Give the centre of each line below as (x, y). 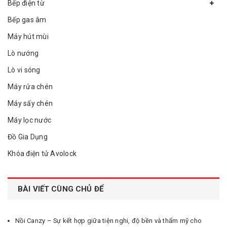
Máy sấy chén (30, 103)
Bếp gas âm (27, 20)
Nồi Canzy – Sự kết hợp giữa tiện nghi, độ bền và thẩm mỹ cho (108, 220)
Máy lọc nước (29, 120)
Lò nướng (23, 53)
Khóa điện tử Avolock (42, 153)
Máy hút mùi (28, 36)
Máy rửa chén (30, 86)
